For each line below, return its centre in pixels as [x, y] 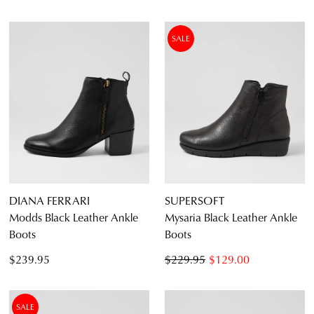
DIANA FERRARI [49, 200]
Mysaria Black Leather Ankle [231, 217]
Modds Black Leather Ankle [74, 217]
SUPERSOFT [194, 200]
